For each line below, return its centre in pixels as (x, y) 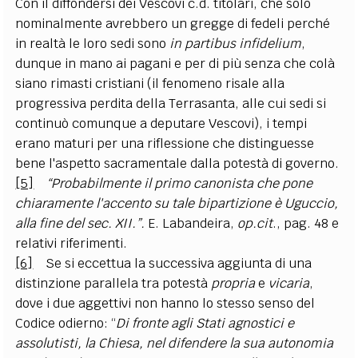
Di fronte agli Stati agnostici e (205, 323)
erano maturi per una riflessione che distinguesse (165, 143)
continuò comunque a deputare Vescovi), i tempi (161, 123)
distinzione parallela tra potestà (113, 283)
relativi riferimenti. (72, 243)
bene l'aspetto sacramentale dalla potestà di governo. (177, 163)
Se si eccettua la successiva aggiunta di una (173, 263)
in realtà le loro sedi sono (93, 43)
